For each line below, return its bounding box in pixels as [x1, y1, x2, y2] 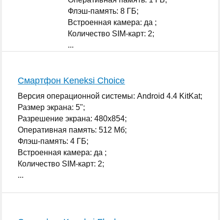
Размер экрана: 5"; [18, 103, 85, 111]
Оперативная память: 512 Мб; [18, 125, 127, 134]
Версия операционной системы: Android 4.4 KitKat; [18, 91, 203, 100]
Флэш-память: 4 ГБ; [18, 137, 89, 145]
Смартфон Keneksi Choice [18, 75, 125, 85]
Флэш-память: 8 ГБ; [68, 6, 139, 15]
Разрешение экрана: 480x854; [18, 114, 127, 123]
